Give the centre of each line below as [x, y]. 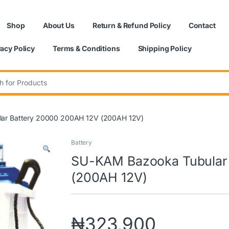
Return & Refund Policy [131, 25]
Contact [202, 25]
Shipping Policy [165, 48]
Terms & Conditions [86, 48]
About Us [59, 25]
